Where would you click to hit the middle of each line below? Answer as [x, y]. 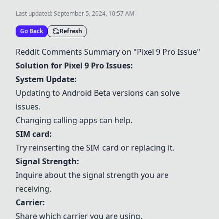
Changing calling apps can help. [74, 120]
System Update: [46, 79]
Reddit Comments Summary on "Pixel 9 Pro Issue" [108, 52]
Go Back [32, 31]
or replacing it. [147, 148]
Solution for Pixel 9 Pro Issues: [74, 66]
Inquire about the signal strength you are [92, 175]
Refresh [71, 31]
